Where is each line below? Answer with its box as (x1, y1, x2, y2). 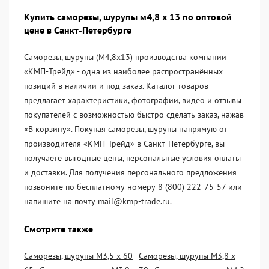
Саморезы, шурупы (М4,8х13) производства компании (24, 52, 226, 62)
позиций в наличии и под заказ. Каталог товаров (24, 80, 208, 91)
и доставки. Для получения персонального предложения (24, 167, 237, 178)
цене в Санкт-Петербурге (24, 24, 131, 36)
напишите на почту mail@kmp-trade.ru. (24, 196, 172, 207)
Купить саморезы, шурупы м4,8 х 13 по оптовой (24, 11, 232, 23)
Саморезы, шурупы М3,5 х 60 (24, 250, 133, 261)
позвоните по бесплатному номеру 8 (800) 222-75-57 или (24, 181, 242, 192)
